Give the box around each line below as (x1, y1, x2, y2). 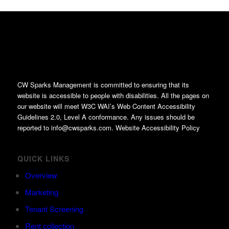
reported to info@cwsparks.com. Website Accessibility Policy (17, 122, 200, 132)
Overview (25, 169, 57, 180)
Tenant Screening (25, 203, 83, 214)
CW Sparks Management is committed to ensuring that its (17, 79, 189, 89)
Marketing (25, 186, 58, 197)
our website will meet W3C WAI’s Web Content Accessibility (17, 101, 195, 111)
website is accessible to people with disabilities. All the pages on (17, 90, 209, 100)
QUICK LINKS (17, 153, 70, 164)
